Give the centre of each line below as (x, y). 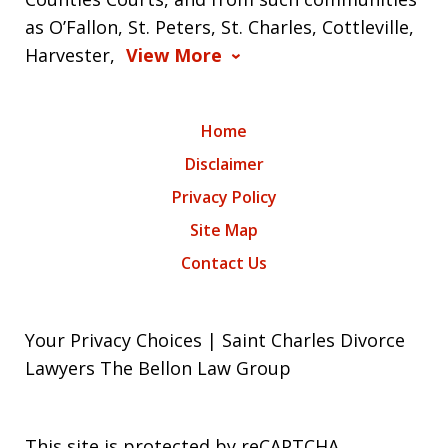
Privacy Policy (224, 196)
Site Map (224, 229)
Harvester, (73, 54)
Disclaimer (224, 163)
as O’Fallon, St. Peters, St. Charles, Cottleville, (220, 26)
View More (174, 54)
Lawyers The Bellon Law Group (158, 367)
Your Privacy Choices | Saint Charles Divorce (215, 339)
